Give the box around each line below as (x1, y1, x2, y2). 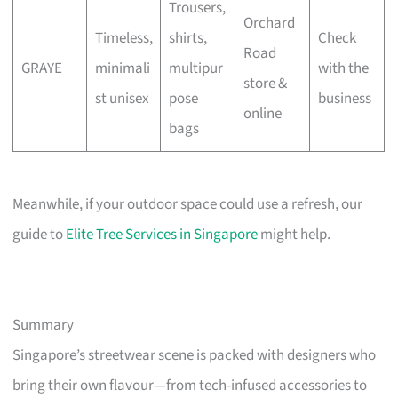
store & (243, 72, 287, 94)
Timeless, (94, 27, 153, 49)
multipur (168, 57, 223, 79)
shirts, (168, 27, 207, 49)
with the (317, 57, 369, 79)
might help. (258, 224, 331, 246)
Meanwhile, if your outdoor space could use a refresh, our (12, 194, 363, 216)
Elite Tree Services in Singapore (66, 224, 259, 246)
